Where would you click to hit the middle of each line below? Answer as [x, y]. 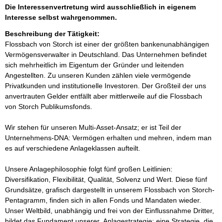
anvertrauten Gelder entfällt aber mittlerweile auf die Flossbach [105, 96]
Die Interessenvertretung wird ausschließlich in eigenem [100, 7]
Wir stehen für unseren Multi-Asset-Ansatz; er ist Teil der [94, 127]
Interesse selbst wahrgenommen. [61, 17]
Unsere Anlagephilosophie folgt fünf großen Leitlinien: [90, 169]
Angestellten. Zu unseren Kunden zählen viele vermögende [99, 75]
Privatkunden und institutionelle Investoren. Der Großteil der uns [107, 86]
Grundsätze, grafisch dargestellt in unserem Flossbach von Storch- [110, 190]
